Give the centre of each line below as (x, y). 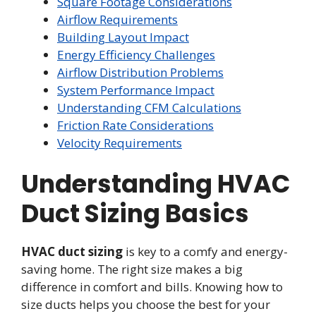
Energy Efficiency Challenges (136, 54)
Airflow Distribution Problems (140, 72)
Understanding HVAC (156, 184)
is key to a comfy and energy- (205, 252)
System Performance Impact (136, 90)
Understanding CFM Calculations (149, 107)
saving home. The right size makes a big (132, 269)
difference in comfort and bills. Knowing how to (152, 287)
